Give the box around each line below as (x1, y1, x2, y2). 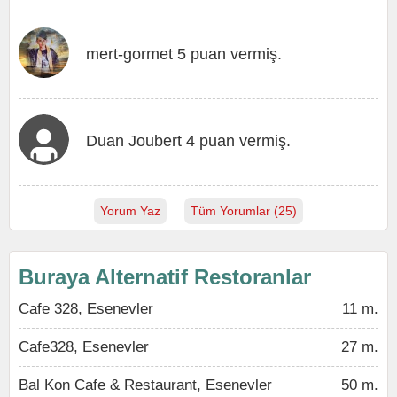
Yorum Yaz (100, 204, 160, 218)
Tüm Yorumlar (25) (191, 204, 297, 218)
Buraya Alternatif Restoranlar (19, 265, 311, 289)
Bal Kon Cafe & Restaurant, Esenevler (19, 377, 272, 393)
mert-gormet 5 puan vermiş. (86, 45, 282, 63)
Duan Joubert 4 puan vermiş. (86, 132, 291, 150)
